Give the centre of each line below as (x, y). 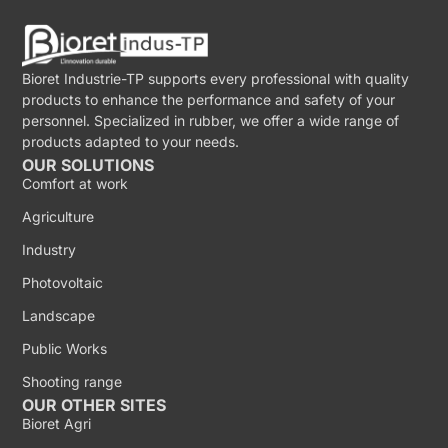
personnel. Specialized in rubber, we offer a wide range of (211, 121)
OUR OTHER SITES (94, 405)
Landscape (59, 316)
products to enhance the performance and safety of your (209, 100)
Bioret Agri (57, 424)
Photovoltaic (63, 283)
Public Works (65, 349)
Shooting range (72, 382)
